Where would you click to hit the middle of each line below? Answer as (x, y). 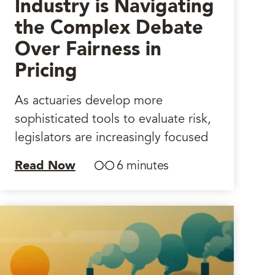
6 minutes (143, 166)
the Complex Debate (109, 29)
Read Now (45, 166)
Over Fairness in (88, 50)
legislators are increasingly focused (111, 138)
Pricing (46, 72)
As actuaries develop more (88, 101)
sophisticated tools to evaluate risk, (113, 120)
